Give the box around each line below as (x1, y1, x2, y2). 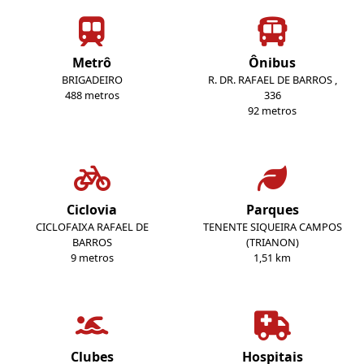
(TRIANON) (245, 235, 299, 250)
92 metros (248, 103, 297, 119)
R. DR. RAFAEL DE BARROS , (207, 72, 337, 88)
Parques (245, 201, 299, 219)
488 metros (64, 88, 119, 103)
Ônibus (249, 54, 296, 72)
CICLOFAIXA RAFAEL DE (35, 219, 149, 235)
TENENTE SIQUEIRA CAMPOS (202, 219, 342, 235)
